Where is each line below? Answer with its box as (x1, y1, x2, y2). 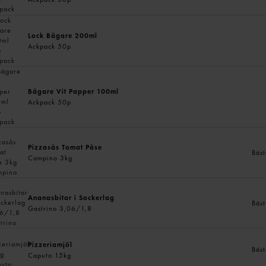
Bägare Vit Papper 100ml (28, 87, 119, 96)
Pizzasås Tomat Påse (28, 142, 103, 152)
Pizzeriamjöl (28, 239, 73, 249)
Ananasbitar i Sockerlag (28, 193, 115, 202)
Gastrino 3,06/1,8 (28, 204, 93, 213)
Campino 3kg (28, 153, 73, 163)
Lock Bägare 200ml (28, 30, 98, 40)
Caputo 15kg (28, 250, 72, 260)
